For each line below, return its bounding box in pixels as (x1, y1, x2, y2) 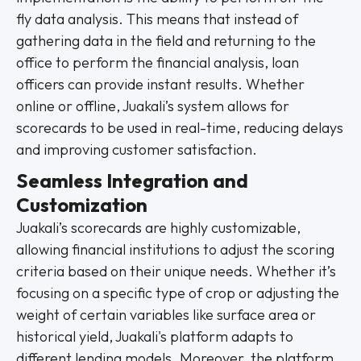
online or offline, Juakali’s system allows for (16, 97, 289, 115)
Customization (16, 193, 147, 217)
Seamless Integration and (16, 168, 248, 193)
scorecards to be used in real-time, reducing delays (16, 118, 343, 137)
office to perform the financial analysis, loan (16, 53, 299, 72)
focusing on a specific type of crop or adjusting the (16, 284, 339, 302)
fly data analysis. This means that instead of (16, 10, 298, 28)
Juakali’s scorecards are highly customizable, (16, 218, 301, 237)
